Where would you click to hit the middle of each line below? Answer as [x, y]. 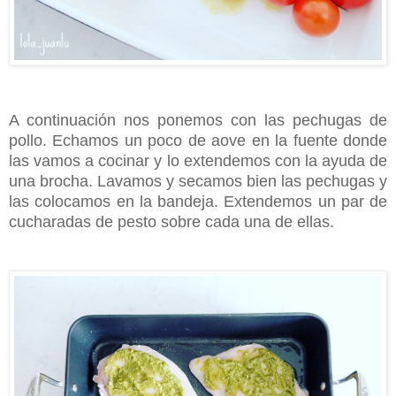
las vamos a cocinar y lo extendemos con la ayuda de [198, 161]
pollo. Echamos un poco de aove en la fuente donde [198, 141]
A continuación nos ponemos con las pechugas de [198, 120]
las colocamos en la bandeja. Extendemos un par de [198, 202]
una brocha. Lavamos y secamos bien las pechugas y [198, 181]
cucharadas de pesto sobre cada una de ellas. [171, 222]
